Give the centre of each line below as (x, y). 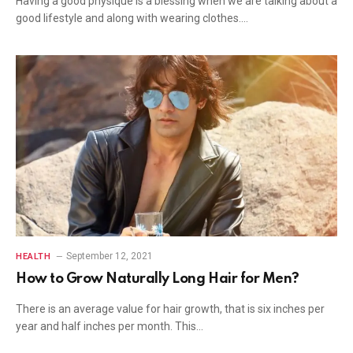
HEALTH (33, 256)
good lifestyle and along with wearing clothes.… (132, 18)
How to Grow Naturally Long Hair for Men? (158, 279)
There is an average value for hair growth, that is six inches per (170, 308)
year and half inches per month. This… (110, 326)
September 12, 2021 (110, 256)
